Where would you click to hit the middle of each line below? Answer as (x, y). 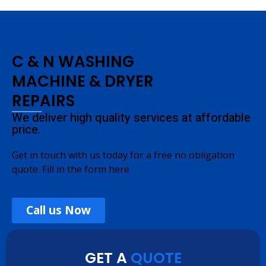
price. (26, 130)
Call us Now (58, 210)
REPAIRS (43, 101)
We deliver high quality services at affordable (131, 118)
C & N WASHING (73, 62)
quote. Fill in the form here (71, 169)
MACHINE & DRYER (83, 81)
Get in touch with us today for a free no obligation (123, 155)
